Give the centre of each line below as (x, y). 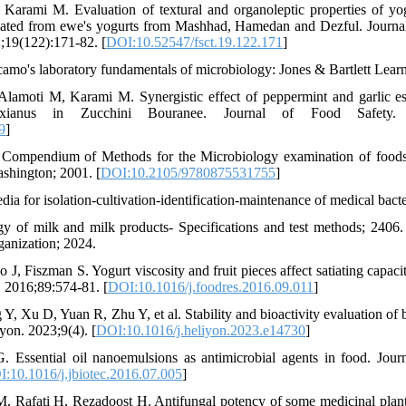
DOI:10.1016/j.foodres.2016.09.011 (211, 287)
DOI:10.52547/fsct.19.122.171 (194, 42)
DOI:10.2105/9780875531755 (188, 173)
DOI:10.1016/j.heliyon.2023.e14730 (201, 330)
